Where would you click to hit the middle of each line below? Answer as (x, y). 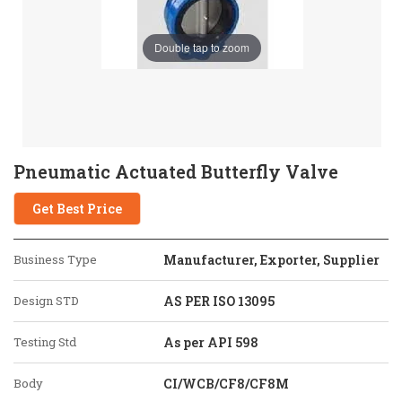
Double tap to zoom (202, 48)
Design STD (46, 301)
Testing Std (45, 342)
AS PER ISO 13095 (219, 301)
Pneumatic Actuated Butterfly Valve (176, 171)
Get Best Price (77, 209)
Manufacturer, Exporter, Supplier (271, 260)
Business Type (55, 259)
